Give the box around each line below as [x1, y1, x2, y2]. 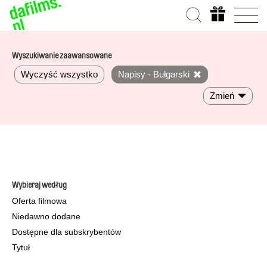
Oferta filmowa [12, 196, 67, 206]
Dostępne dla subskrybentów [12, 227, 121, 237]
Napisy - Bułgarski [118, 69, 190, 79]
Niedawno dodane [12, 212, 80, 221]
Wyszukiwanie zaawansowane [12, 52, 111, 60]
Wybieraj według [12, 181, 67, 190]
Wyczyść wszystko [21, 69, 98, 79]
